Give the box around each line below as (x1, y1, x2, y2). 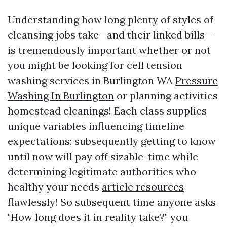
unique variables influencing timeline (8, 120, 184, 132)
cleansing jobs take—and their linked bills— (8, 28, 213, 41)
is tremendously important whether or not (8, 44, 211, 56)
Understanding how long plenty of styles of (8, 13, 213, 26)
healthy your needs (8, 180, 102, 193)
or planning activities (114, 89, 218, 102)
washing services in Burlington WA (8, 74, 175, 87)
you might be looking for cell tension (8, 59, 182, 71)
